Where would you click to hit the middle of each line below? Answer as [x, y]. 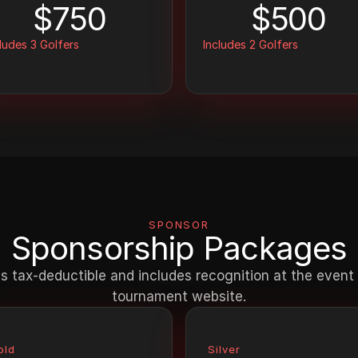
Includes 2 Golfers [251, 44]
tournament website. [179, 296]
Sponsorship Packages [179, 248]
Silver [225, 349]
